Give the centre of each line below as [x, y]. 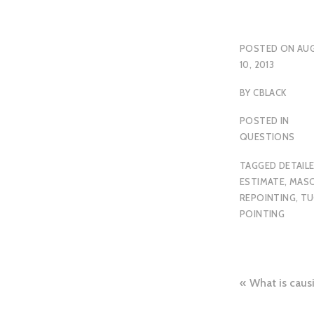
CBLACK [270, 92]
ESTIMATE [262, 181]
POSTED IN [265, 121]
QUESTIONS [267, 137]
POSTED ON [268, 48]
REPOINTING [268, 197]
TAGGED [259, 165]
